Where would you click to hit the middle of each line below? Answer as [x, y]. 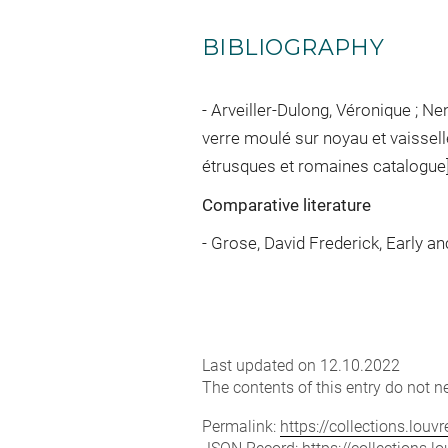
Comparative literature [286, 205]
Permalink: [241, 426]
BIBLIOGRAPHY [293, 48]
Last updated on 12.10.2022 [301, 365]
